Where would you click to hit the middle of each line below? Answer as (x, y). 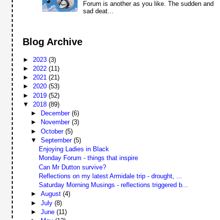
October (53, 131)
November (56, 122)
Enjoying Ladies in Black (74, 149)
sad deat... (98, 11)
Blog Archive (53, 42)
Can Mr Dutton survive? (72, 167)
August (52, 194)
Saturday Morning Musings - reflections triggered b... (113, 185)
